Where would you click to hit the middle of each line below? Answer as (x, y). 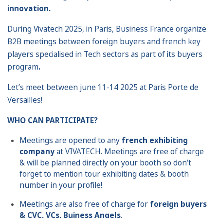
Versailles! (25, 100)
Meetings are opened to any (71, 140)
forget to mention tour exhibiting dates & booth (104, 174)
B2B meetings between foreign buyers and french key (104, 41)
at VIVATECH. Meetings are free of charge (129, 151)
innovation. (29, 8)
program (23, 67)
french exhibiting (155, 140)
